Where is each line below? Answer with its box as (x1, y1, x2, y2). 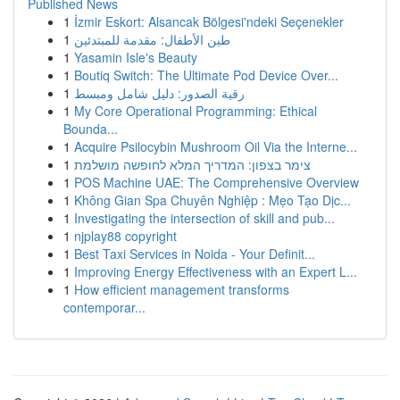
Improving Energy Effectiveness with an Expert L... (74, 262, 357, 280)
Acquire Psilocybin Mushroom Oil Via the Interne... (74, 137, 357, 155)
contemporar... (63, 298, 146, 316)
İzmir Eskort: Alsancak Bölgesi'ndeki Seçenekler (74, 12, 344, 30)
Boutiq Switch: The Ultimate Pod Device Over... (74, 66, 338, 84)
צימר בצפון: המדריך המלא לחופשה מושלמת (74, 155, 311, 173)
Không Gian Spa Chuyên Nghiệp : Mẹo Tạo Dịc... (74, 191, 351, 209)
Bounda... (63, 120, 118, 137)
